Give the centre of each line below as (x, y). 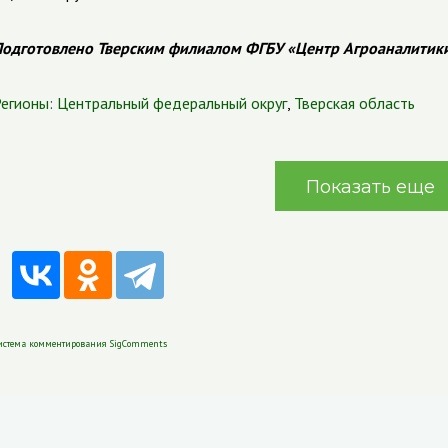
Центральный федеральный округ (171, 103)
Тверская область (354, 103)
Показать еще (370, 187)
